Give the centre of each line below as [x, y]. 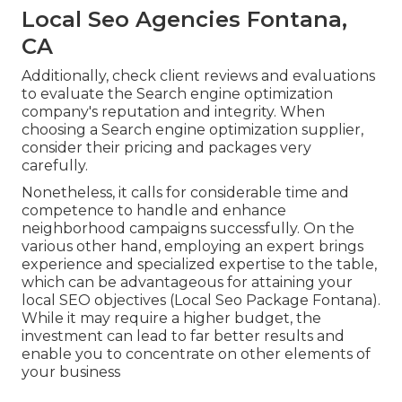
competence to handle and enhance [154, 211]
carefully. [55, 166]
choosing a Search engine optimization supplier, [192, 130]
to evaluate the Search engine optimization [177, 94]
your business [71, 372]
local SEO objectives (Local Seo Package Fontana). [201, 301]
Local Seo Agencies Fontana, [184, 20]
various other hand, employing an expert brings [192, 247]
